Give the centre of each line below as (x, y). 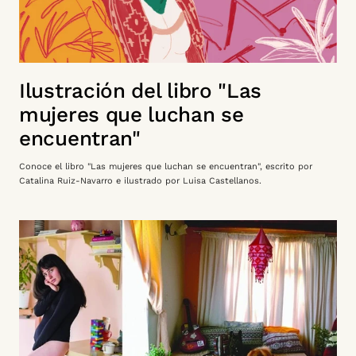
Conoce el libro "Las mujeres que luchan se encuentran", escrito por (166, 166)
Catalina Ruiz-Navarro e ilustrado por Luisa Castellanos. (142, 180)
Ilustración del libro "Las (141, 90)
